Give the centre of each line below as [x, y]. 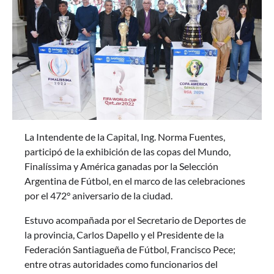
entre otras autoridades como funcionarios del [121, 264]
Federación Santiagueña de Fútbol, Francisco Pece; [130, 250]
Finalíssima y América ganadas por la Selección [121, 166]
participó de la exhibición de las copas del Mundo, [128, 152]
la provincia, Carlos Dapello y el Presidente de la [124, 235]
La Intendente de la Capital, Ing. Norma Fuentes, [125, 137]
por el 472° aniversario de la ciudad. [98, 196]
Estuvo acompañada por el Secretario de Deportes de [135, 220]
